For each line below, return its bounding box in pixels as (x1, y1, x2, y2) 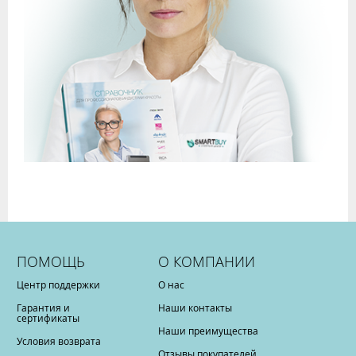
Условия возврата (17, 335, 101, 347)
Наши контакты (158, 301, 233, 314)
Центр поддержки (17, 278, 100, 291)
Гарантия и (17, 301, 70, 314)
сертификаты (17, 311, 79, 324)
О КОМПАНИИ (158, 252, 256, 271)
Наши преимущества (158, 324, 259, 337)
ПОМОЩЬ (17, 252, 85, 271)
